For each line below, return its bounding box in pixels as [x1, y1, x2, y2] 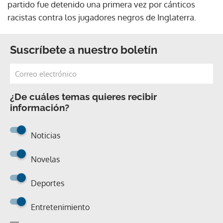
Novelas [31, 154, 60, 164]
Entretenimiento [31, 202, 90, 212]
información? [10, 102, 69, 113]
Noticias [31, 130, 60, 140]
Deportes [31, 178, 64, 188]
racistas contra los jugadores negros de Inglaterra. [7, 11, 196, 22]
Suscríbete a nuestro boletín [10, 43, 157, 56]
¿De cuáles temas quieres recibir [10, 91, 157, 102]
